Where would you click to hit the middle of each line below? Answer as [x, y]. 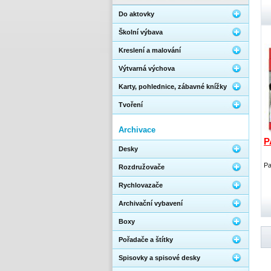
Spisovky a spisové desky [159, 258]
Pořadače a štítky [146, 240]
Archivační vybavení [151, 203]
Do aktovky [136, 14]
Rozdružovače [142, 167]
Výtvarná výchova [147, 68]
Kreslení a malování [150, 50]
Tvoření [131, 105]
